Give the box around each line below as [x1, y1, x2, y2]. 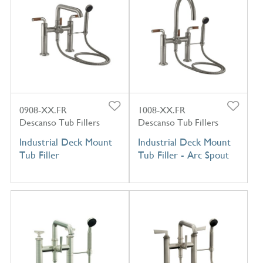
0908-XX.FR [19, 104, 67, 116]
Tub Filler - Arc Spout [137, 149, 229, 161]
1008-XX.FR [137, 104, 186, 116]
